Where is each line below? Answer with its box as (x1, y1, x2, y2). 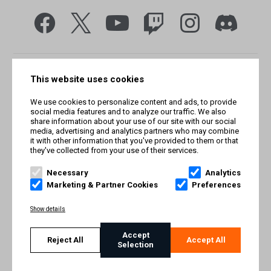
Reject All (47, 235, 83, 244)
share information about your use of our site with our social (30, 117, 236, 126)
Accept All (186, 235, 226, 244)
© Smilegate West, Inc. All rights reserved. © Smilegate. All (31, 156, 240, 165)
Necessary (47, 168, 88, 178)
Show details (30, 206, 65, 212)
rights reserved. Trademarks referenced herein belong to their (28, 168, 243, 177)
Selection (117, 240, 154, 249)
